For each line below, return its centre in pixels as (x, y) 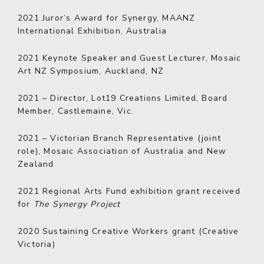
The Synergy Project (77, 204)
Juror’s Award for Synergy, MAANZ (117, 18)
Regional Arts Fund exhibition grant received (140, 191)
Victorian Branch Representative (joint (134, 138)
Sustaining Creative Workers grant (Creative (139, 231)
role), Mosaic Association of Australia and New (122, 151)
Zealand (36, 164)
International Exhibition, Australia (92, 31)
